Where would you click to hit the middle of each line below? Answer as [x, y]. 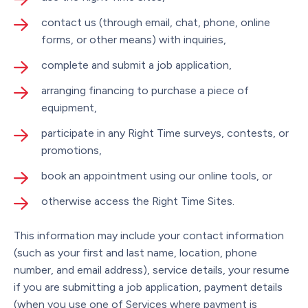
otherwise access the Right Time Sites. [138, 201]
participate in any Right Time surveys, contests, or [165, 133]
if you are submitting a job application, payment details [148, 287]
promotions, [71, 150]
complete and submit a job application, [136, 65]
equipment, [69, 107]
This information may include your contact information [149, 235]
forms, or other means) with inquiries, [134, 39]
